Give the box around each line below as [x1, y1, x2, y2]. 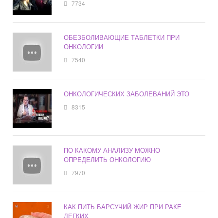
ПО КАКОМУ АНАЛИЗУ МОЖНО [64, 145, 161, 155]
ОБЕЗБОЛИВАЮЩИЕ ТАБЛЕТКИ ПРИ [64, 32, 180, 42]
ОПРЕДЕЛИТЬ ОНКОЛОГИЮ [64, 154, 151, 164]
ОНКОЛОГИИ [64, 41, 104, 51]
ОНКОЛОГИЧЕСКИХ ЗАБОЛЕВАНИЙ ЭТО [64, 89, 190, 98]
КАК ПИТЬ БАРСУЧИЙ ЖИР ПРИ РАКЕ [64, 201, 182, 211]
